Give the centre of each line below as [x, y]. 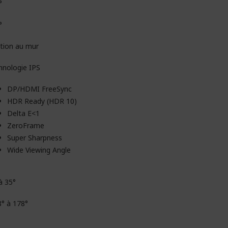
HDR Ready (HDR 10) [42, 101]
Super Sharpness [35, 138]
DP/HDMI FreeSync [39, 89]
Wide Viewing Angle [39, 150]
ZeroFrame [26, 125]
